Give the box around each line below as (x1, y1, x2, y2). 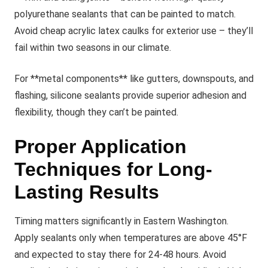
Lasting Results (14, 181, 159, 203)
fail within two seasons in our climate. (14, 42, 171, 53)
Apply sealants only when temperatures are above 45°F (14, 232, 247, 243)
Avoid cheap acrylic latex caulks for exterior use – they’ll (14, 25, 253, 36)
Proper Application (14, 136, 187, 157)
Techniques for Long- (14, 159, 212, 180)
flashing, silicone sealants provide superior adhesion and (14, 90, 246, 101)
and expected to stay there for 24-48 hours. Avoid (14, 249, 226, 260)
